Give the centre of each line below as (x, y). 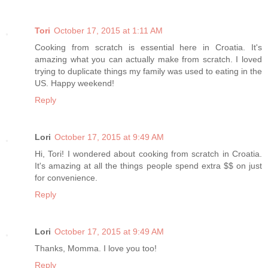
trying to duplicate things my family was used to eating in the (148, 71)
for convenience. (66, 178)
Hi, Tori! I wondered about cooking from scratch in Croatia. (148, 154)
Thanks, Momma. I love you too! (96, 248)
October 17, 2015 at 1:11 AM (108, 31)
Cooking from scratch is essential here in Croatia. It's (148, 48)
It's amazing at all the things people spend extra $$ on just (148, 166)
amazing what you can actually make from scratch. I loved (148, 60)
